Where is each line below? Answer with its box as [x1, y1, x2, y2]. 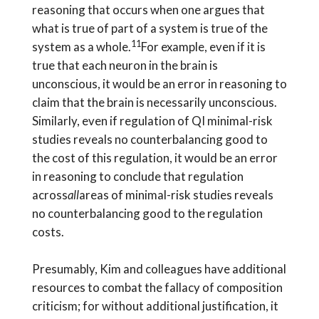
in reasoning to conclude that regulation [31, 169, 244, 184]
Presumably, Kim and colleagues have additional [31, 261, 286, 276]
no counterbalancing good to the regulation [31, 206, 263, 221]
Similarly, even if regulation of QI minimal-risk [31, 113, 273, 129]
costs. [31, 224, 64, 240]
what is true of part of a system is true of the [31, 21, 268, 36]
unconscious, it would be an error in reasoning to [31, 76, 287, 92]
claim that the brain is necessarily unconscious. [31, 95, 277, 110]
